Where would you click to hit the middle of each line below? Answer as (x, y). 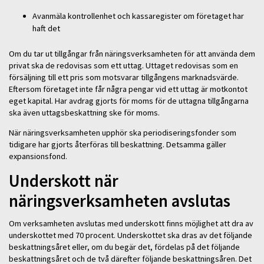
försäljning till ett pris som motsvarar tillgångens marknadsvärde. (124, 77)
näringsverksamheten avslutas (121, 201)
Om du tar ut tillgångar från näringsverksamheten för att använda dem (132, 53)
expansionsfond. (40, 156)
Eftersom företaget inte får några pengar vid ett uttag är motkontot (128, 89)
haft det (48, 29)
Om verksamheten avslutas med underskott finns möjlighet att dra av (131, 224)
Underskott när (64, 181)
